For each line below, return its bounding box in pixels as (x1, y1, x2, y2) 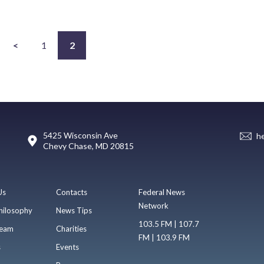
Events (55, 242, 79, 252)
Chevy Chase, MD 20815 (42, 140, 134, 151)
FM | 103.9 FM (138, 232, 190, 242)
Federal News (138, 187, 186, 197)
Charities (55, 223, 87, 233)
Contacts (55, 187, 87, 197)
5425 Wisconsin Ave (42, 130, 118, 140)
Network (138, 200, 169, 210)
